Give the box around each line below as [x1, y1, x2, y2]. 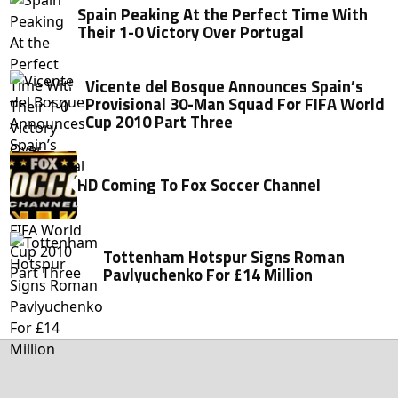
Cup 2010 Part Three [85, 109, 234, 135]
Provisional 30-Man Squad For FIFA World [85, 92, 386, 117]
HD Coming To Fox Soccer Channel [77, 172, 322, 198]
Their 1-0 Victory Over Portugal [77, 20, 305, 45]
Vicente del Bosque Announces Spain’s [85, 74, 364, 99]
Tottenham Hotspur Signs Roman [103, 244, 346, 270]
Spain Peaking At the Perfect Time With [77, 2, 369, 28]
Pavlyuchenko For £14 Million [103, 262, 314, 288]
